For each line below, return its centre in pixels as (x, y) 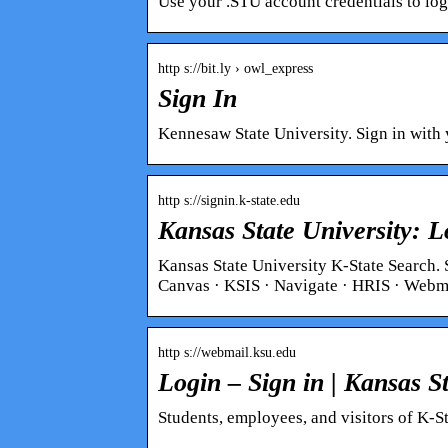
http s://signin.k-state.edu (229, 200)
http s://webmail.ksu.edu (227, 352)
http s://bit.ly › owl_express (235, 68)
